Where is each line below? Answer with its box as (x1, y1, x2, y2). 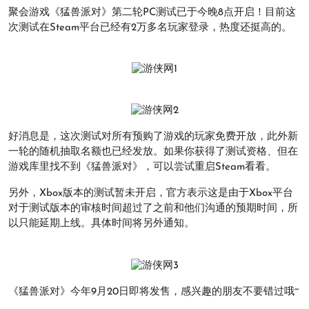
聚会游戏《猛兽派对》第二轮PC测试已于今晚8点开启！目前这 (8, 8, 296, 18)
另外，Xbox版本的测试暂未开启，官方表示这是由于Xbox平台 (8, 188, 293, 199)
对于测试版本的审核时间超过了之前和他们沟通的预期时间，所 (8, 203, 298, 215)
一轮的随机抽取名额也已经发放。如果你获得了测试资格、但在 (8, 147, 298, 158)
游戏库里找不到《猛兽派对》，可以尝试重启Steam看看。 (8, 162, 276, 173)
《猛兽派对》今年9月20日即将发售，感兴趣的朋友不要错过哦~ (8, 286, 299, 297)
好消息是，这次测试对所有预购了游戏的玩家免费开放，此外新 (8, 132, 298, 143)
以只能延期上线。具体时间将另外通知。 (8, 219, 195, 230)
